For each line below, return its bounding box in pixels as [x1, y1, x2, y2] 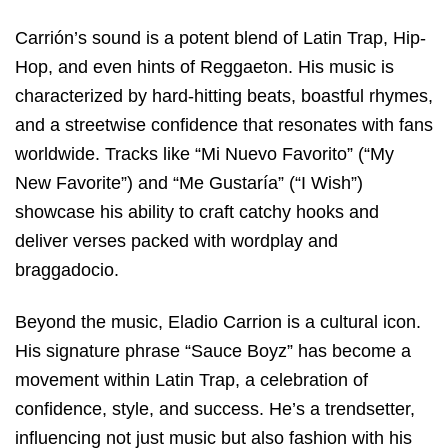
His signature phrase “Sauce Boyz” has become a [15, 340, 411, 361]
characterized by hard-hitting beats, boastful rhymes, [15, 85, 433, 106]
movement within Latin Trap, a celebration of [15, 369, 368, 390]
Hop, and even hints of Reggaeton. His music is [15, 56, 394, 77]
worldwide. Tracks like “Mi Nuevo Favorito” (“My [15, 143, 394, 164]
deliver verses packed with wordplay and [15, 230, 338, 251]
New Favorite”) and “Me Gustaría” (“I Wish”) [15, 172, 363, 193]
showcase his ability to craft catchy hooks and [15, 201, 379, 222]
